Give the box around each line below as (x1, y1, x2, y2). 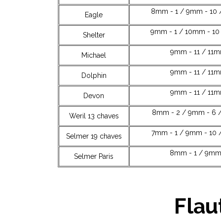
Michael (81, 51, 106, 60)
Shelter (82, 31, 105, 39)
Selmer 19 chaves (66, 132, 122, 141)
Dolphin (81, 72, 107, 80)
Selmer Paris (74, 152, 113, 161)
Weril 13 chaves (69, 112, 119, 120)
